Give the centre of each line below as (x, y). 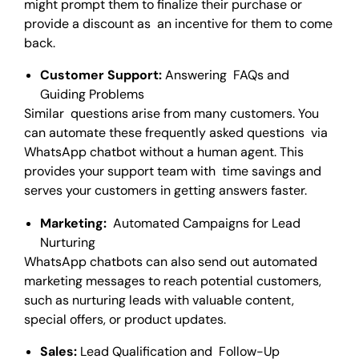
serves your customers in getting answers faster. (165, 191)
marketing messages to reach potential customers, (173, 280)
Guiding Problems (92, 95)
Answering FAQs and (227, 75)
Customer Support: (103, 75)
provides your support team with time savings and (173, 171)
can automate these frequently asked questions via (176, 133)
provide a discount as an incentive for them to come (178, 23)
